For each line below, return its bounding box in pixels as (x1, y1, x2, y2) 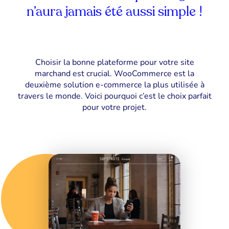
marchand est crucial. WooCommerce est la (35, 67, 194, 79)
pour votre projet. (82, 101, 147, 113)
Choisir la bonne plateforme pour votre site (35, 56, 194, 68)
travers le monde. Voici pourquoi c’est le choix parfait (17, 90, 212, 102)
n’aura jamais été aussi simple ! (27, 3, 202, 20)
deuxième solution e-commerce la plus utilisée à (25, 79, 204, 90)
